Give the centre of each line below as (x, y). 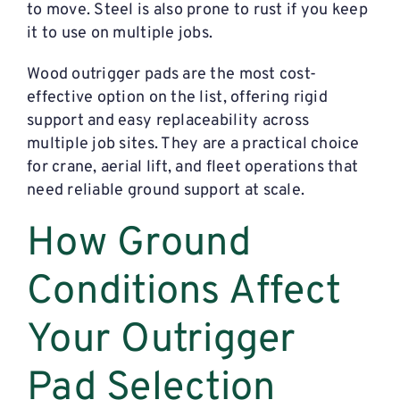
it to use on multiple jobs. (120, 34)
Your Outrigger (161, 341)
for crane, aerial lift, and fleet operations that (192, 168)
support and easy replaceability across (168, 121)
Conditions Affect (184, 293)
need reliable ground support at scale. (166, 191)
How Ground (139, 245)
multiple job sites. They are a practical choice (193, 145)
